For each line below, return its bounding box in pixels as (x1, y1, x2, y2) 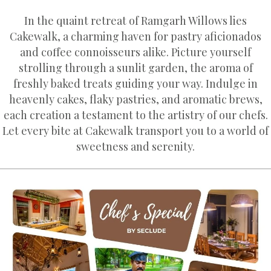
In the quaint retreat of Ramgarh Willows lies (24, 13, 247, 28)
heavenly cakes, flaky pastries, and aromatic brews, (8, 92, 263, 106)
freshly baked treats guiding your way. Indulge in (13, 76, 258, 91)
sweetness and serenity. (76, 139, 195, 154)
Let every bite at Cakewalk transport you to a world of (2, 123, 269, 138)
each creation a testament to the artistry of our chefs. (3, 108, 268, 122)
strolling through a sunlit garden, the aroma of (18, 60, 253, 75)
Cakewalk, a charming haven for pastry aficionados (10, 29, 261, 44)
